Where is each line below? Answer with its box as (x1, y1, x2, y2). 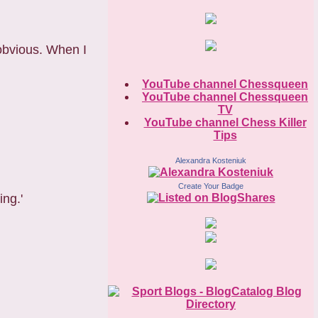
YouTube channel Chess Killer (143, 116, 307, 129)
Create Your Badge (178, 182, 243, 191)
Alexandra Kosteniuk (175, 156, 246, 165)
